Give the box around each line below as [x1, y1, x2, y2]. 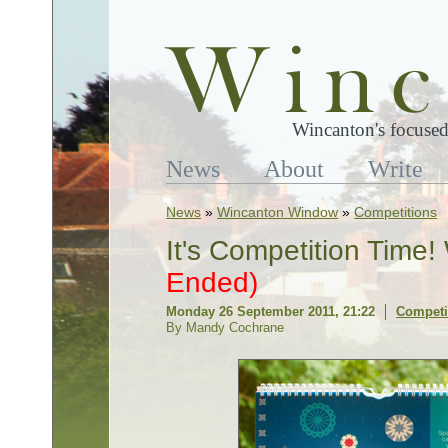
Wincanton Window [217, 204, 339, 220]
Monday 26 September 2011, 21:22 [166, 304, 376, 319]
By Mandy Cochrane [166, 320, 285, 335]
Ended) [166, 267, 259, 298]
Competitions [354, 204, 438, 220]
